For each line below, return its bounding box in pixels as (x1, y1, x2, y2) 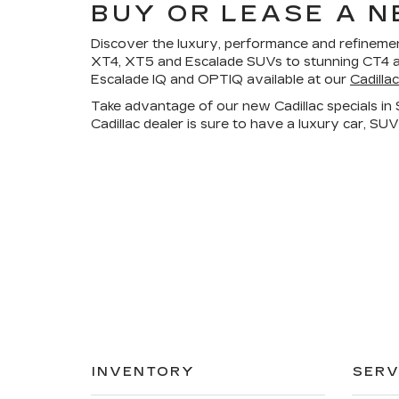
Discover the (91, 37, 177, 53)
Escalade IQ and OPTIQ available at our (91, 72, 350, 88)
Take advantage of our (91, 99, 242, 115)
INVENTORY (92, 364, 195, 380)
